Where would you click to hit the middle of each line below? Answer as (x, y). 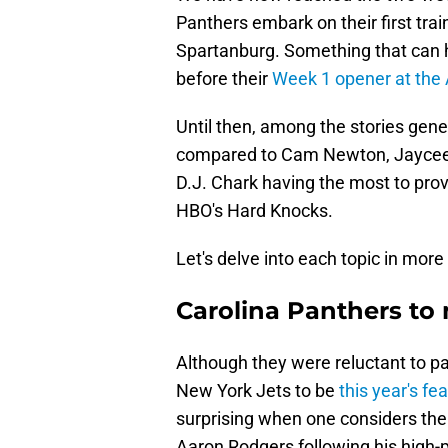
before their (224, 79)
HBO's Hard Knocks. (254, 211)
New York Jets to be (257, 391)
